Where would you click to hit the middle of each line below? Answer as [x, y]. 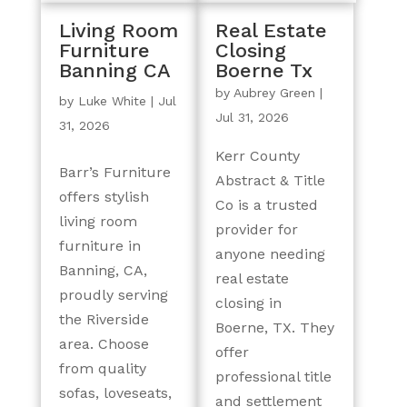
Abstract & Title [270, 180]
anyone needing [270, 254]
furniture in [99, 246]
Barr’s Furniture [114, 172]
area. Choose [104, 344]
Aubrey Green [274, 93]
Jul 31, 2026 [252, 117]
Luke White [112, 101]
